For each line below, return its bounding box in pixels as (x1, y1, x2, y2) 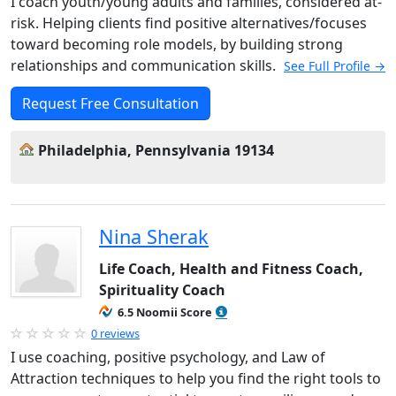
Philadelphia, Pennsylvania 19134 (38, 141, 274, 160)
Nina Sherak (99, 224, 209, 249)
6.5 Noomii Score (118, 304, 212, 320)
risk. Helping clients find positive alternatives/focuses (11, 13, 367, 33)
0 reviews (91, 325, 140, 341)
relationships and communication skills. (11, 56, 279, 75)
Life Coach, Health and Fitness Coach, (99, 259, 363, 278)
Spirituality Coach (99, 280, 225, 300)
